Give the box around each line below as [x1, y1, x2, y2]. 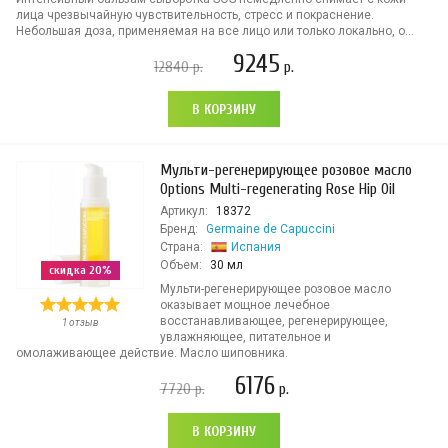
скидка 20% [48, 263, 112, 277]
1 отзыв [61, 317, 99, 328]
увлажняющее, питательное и [160, 330, 331, 344]
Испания [231, 240, 281, 254]
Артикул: [160, 204, 208, 218]
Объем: [160, 258, 202, 272]
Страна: [160, 240, 203, 254]
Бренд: [160, 222, 198, 236]
